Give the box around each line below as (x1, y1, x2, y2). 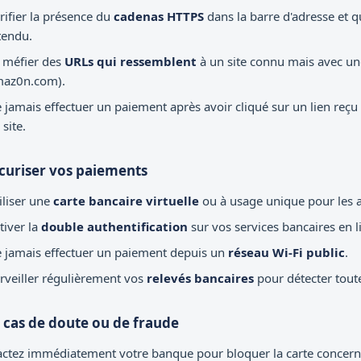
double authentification (41, 218, 188, 234)
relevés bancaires (147, 270, 254, 286)
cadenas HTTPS (114, 8, 204, 24)
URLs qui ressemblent (64, 53, 197, 69)
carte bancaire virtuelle (53, 193, 199, 209)
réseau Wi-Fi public (228, 244, 345, 260)
